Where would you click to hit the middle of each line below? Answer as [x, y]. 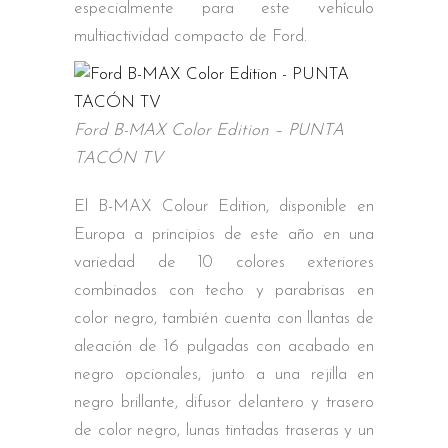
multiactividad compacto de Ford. [190, 36]
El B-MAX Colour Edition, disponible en [224, 206]
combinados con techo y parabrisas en [224, 290]
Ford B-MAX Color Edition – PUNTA [209, 130]
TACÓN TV [118, 158]
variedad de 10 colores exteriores [224, 262]
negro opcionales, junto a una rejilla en [224, 374]
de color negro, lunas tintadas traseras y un [224, 430]
